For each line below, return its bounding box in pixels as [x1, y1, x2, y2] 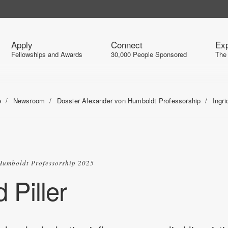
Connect [111, 38, 142, 51]
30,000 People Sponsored [111, 49, 187, 59]
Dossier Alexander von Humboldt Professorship [56, 95, 201, 105]
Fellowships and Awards [11, 49, 82, 59]
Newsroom [13, 95, 45, 105]
